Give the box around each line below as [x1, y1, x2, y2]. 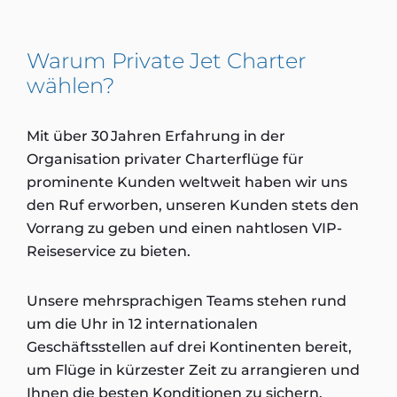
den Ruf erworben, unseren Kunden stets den [27, 197, 359, 214]
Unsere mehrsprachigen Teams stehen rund [27, 292, 346, 309]
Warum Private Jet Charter [27, 48, 306, 74]
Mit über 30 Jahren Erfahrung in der [27, 128, 285, 144]
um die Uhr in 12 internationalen [27, 315, 258, 332]
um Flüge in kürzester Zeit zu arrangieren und [27, 362, 360, 378]
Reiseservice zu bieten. [27, 243, 191, 260]
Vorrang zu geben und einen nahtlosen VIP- [27, 220, 342, 237]
